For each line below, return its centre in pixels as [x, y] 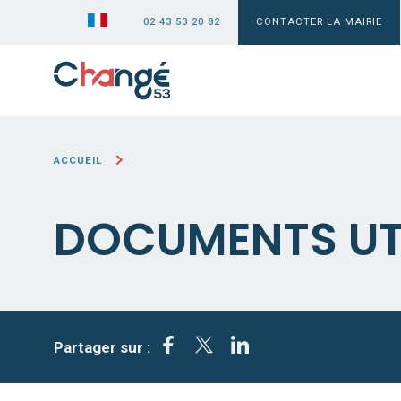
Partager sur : [102, 347]
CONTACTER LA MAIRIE [319, 22]
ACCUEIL [78, 161]
